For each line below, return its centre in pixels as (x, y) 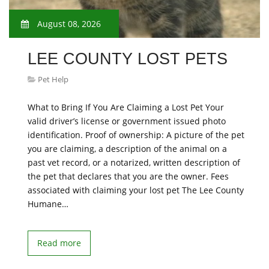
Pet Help (53, 79)
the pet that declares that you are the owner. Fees (128, 176)
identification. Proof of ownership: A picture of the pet (136, 135)
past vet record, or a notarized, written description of (134, 162)
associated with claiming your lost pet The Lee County (136, 190)
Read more (59, 243)
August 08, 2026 (68, 24)
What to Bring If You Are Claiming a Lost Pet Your (126, 107)
